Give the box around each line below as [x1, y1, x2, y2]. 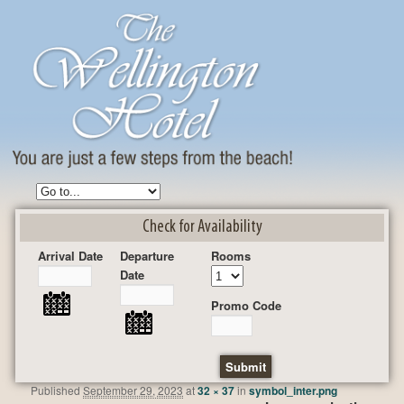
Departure [120, 247, 175, 265]
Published [31, 381, 84, 398]
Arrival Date [38, 247, 104, 265]
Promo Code [211, 297, 281, 315]
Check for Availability [142, 218, 262, 237]
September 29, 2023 [83, 381, 184, 398]
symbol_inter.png [249, 381, 338, 399]
